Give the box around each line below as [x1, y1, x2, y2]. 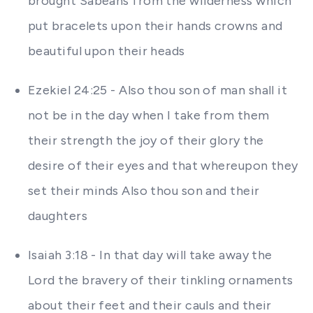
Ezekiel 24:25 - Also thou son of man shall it [28, 82, 288, 98]
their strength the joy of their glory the [28, 133, 264, 148]
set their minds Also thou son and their [28, 183, 260, 198]
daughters [28, 208, 88, 224]
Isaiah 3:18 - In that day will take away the [28, 247, 272, 263]
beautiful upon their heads [28, 43, 185, 59]
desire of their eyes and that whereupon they [28, 158, 298, 173]
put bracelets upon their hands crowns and [28, 18, 283, 34]
